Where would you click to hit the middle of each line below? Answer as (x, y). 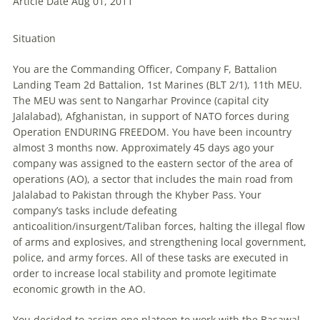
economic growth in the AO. (79, 289)
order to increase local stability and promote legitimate (145, 274)
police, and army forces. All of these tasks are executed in (151, 258)
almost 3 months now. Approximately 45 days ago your (144, 148)
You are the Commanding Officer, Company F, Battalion (145, 69)
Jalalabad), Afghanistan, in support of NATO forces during (151, 116)
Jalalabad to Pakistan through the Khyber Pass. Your (137, 195)
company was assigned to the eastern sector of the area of (153, 164)
